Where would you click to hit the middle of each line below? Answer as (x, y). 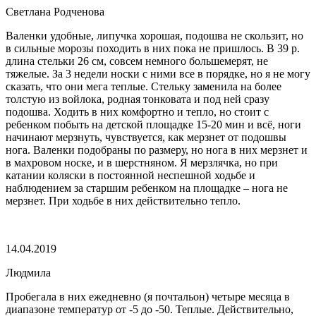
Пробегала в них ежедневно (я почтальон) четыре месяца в (148, 296)
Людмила (28, 272)
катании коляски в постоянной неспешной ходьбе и (130, 175)
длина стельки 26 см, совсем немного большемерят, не (137, 61)
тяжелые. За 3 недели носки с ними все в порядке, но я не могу (158, 73)
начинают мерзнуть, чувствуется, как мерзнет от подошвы (146, 137)
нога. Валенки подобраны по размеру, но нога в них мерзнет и (157, 150)
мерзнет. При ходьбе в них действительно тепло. (123, 200)
